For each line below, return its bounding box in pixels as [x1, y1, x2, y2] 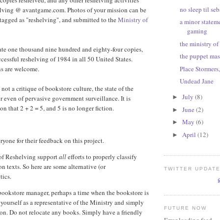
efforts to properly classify [66, 152, 137, 162]
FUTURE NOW [164, 205, 207, 211]
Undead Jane [180, 77, 214, 86]
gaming [187, 27, 208, 36]
